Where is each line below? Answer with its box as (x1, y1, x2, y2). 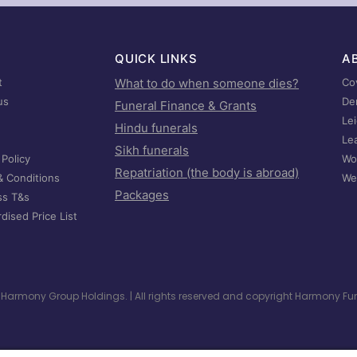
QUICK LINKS (115, 50, 198, 66)
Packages (115, 186, 169, 202)
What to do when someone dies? (115, 75, 299, 91)
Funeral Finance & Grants (115, 97, 257, 113)
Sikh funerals (115, 142, 189, 158)
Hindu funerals (115, 120, 198, 135)
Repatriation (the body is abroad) (115, 164, 299, 180)
